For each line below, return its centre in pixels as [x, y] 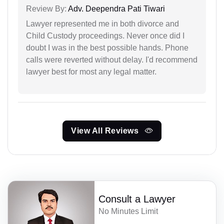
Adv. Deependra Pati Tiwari [116, 8]
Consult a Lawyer [137, 199]
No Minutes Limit [128, 211]
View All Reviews [106, 130]
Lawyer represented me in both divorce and [102, 23]
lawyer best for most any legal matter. [91, 71]
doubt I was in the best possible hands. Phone [107, 47]
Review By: [46, 8]
